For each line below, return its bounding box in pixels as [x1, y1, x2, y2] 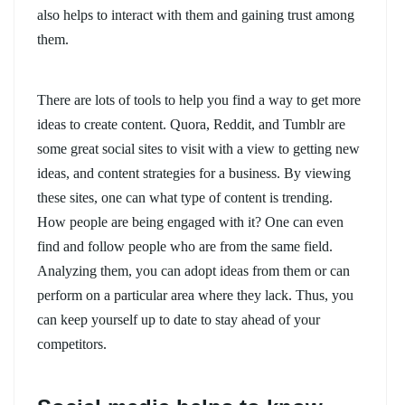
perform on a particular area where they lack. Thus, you [37, 287, 353, 303]
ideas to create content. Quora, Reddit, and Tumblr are [37, 116, 345, 132]
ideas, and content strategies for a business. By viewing [37, 165, 351, 181]
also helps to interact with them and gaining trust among [37, 6, 354, 23]
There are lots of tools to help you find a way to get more [37, 91, 361, 108]
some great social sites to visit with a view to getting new [37, 140, 360, 156]
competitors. [37, 335, 107, 352]
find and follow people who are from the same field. [37, 238, 333, 254]
